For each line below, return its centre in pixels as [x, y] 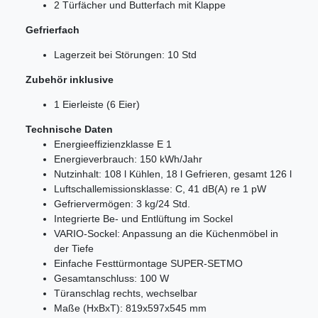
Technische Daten [69, 130]
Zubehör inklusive [70, 80]
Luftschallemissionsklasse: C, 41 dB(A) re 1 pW [160, 189]
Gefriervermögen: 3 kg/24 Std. [122, 204]
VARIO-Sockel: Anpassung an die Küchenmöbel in [166, 234]
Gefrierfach [53, 30]
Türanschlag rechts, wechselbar [126, 294]
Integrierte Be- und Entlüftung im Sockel [143, 219]
